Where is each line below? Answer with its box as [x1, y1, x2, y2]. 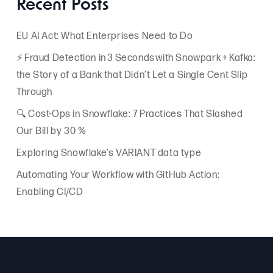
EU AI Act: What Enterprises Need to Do [16, 30, 193, 42]
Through [16, 86, 53, 98]
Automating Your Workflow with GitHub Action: [16, 169, 220, 181]
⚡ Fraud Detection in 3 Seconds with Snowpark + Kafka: [16, 52, 256, 64]
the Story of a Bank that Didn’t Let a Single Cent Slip [16, 69, 248, 81]
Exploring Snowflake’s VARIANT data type [16, 147, 202, 159]
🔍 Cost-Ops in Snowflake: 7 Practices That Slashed [16, 108, 243, 120]
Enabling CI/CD [16, 186, 83, 198]
